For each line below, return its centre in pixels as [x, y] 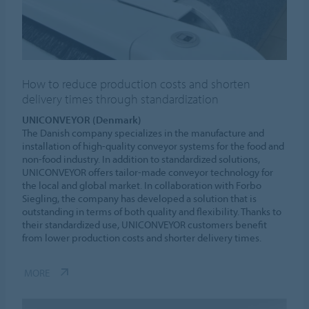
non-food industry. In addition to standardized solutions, [141, 159]
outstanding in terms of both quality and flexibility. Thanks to [152, 211]
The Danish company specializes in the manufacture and [143, 132]
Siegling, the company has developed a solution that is [140, 198]
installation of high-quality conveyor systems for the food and [153, 146]
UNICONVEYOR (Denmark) [82, 119]
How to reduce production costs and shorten [137, 83]
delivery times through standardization [121, 99]
